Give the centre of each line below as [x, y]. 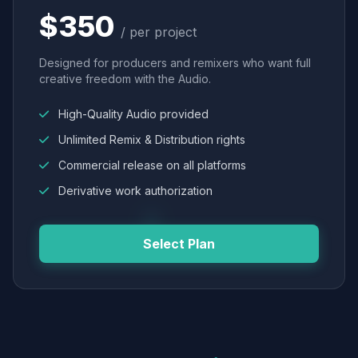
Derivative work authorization [134, 191]
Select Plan [179, 244]
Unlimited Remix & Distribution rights [150, 139]
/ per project [159, 32]
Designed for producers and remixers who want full [175, 63]
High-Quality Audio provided [132, 114]
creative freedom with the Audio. [125, 79]
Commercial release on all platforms [151, 165]
